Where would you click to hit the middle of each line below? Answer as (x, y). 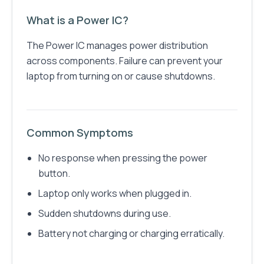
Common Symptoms (80, 133)
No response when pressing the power (123, 158)
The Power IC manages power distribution (117, 46)
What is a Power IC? (77, 20)
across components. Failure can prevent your (125, 61)
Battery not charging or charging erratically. (131, 234)
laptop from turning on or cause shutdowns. (121, 76)
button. (54, 174)
